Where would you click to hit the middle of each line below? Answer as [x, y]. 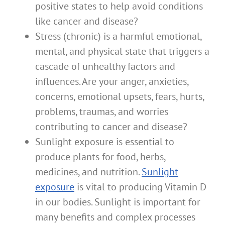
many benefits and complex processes [115, 217]
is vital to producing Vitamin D [140, 187]
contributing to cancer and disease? [111, 127]
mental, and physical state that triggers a [122, 51]
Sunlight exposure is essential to [105, 142]
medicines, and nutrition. [88, 172]
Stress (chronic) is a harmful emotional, [118, 36]
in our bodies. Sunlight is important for [118, 202]
